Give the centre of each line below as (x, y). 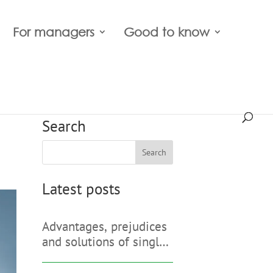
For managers (54, 32)
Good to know (167, 32)
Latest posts (81, 189)
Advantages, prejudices (104, 226)
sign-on (62, 257)
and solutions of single (104, 241)
